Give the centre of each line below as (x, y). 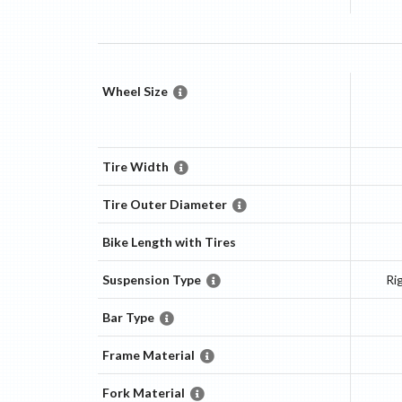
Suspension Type (151, 280)
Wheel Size (135, 92)
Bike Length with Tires (169, 242)
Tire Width (135, 167)
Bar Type (128, 318)
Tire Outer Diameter (164, 205)
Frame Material (148, 355)
